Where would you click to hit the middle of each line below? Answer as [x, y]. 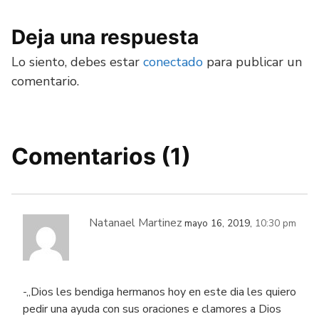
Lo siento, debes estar [77, 62]
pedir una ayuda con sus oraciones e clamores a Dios [152, 309]
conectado [173, 62]
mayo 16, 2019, [220, 223]
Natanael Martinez [136, 223]
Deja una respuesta [105, 37]
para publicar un [252, 62]
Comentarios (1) [101, 156]
